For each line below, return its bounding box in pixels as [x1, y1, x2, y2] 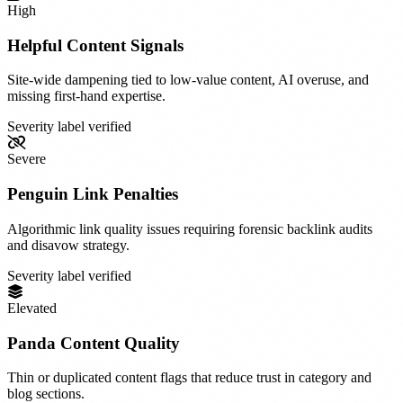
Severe [7, 151, 46, 167]
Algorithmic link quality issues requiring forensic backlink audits [7, 220, 372, 237]
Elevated [7, 300, 57, 316]
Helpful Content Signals [7, 35, 184, 55]
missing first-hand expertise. [7, 88, 166, 104]
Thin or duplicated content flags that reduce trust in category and [7, 370, 372, 386]
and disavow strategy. [7, 237, 130, 253]
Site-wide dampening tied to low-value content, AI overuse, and [7, 72, 369, 88]
